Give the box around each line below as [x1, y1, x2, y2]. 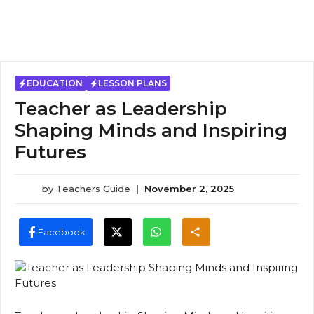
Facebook [37, 226, 86, 238]
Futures [15, 141, 86, 163]
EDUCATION [27, 78, 83, 88]
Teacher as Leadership [15, 97, 227, 120]
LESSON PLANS [98, 78, 167, 88]
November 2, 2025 [144, 183, 234, 194]
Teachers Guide [56, 183, 130, 194]
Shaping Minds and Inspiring [15, 119, 287, 142]
